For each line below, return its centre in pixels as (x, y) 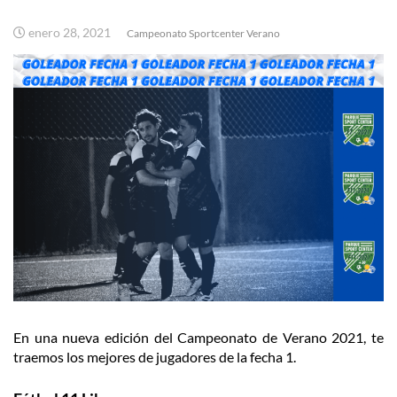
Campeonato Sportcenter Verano (203, 33)
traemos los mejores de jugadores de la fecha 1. (155, 357)
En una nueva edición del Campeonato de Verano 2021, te (198, 338)
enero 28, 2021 (70, 33)
